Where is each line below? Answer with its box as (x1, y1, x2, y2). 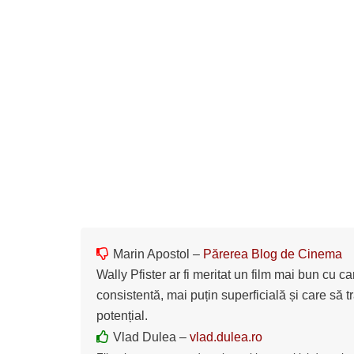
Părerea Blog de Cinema (203, 247, 342, 261)
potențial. (96, 308, 148, 322)
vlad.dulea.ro (190, 330, 262, 344)
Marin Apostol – (113, 247, 203, 261)
